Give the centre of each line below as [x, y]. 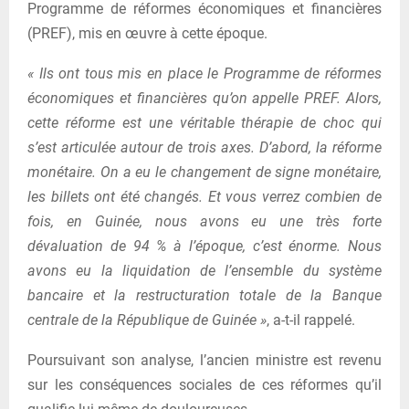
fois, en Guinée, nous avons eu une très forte [204, 221]
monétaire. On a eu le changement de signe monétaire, [204, 172]
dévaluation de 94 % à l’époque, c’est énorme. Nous [204, 246]
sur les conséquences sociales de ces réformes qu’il [204, 384]
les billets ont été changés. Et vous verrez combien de [204, 196]
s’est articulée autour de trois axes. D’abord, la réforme [204, 147]
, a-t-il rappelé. [311, 320]
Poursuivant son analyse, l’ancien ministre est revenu [204, 360]
